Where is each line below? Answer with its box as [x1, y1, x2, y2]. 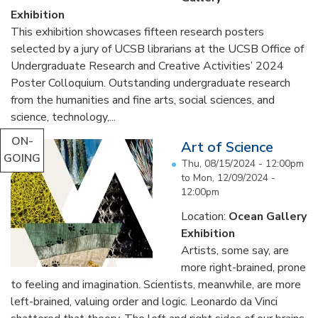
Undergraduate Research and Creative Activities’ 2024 [11, 58, 284, 75]
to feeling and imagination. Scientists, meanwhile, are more [11, 277, 301, 293]
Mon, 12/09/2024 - [193, 171, 275, 185]
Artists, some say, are [181, 243, 289, 259]
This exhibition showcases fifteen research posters [11, 24, 264, 40]
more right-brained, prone [181, 260, 306, 276]
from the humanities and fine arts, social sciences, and [11, 92, 275, 109]
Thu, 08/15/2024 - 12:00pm [181, 157, 304, 171]
